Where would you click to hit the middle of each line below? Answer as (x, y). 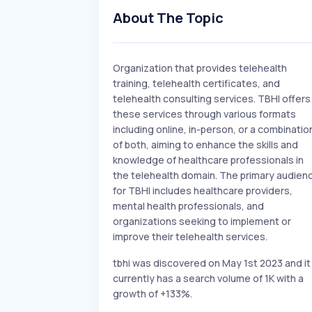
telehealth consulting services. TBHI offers (212, 99)
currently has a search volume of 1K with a (208, 278)
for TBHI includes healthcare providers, (203, 190)
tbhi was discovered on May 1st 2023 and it (212, 263)
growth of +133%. (153, 294)
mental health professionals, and (188, 206)
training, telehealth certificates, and (196, 83)
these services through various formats (204, 114)
